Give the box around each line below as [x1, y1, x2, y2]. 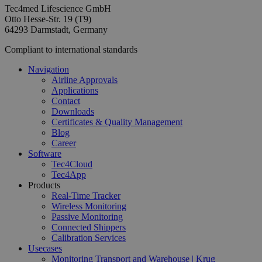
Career [51, 137, 76, 148]
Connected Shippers [51, 222, 126, 232]
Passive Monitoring [51, 211, 123, 222]
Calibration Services [51, 232, 126, 243]
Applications [51, 85, 98, 95]
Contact [51, 95, 80, 106]
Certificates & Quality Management [51, 116, 182, 127]
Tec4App [51, 169, 86, 180]
